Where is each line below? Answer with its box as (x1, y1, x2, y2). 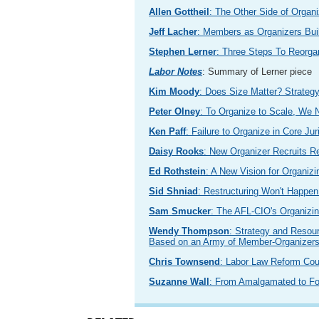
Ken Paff (149, 126, 186, 137)
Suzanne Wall (149, 276, 209, 287)
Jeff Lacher (149, 26, 197, 37)
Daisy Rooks (149, 146, 204, 157)
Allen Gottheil (149, 6, 209, 17)
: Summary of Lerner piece (202, 66, 312, 77)
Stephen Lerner (149, 46, 216, 57)
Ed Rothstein (149, 166, 206, 177)
